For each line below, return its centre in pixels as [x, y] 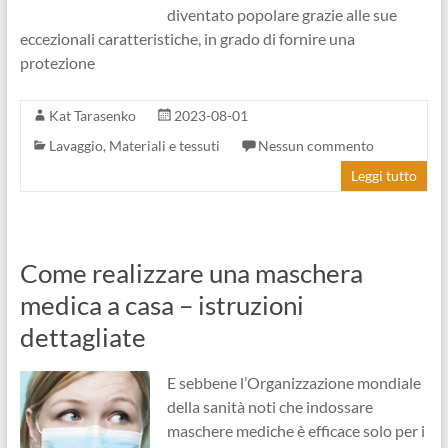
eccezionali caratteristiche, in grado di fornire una [187, 38]
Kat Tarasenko [92, 115]
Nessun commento [315, 145]
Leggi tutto [384, 175]
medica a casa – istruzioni [161, 305]
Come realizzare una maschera [191, 273]
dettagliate [82, 337]
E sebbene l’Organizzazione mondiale [293, 382]
